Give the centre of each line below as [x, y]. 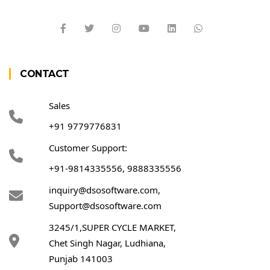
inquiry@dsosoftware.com [103, 190]
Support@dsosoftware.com [105, 205]
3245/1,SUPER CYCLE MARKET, [112, 227]
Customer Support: [88, 147]
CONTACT [45, 74]
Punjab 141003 [81, 258]
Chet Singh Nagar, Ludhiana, [107, 243]
